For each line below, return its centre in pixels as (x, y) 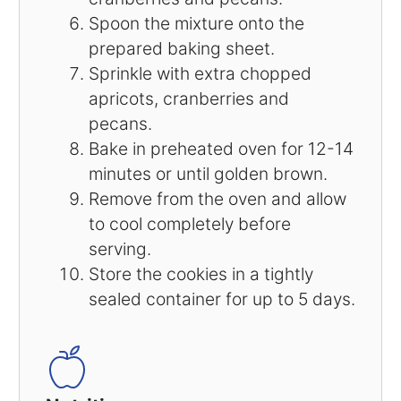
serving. (119, 248)
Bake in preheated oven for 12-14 (221, 148)
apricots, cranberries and (188, 98)
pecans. (120, 123)
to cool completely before (189, 223)
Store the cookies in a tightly (200, 273)
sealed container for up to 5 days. (222, 299)
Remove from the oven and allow (217, 198)
